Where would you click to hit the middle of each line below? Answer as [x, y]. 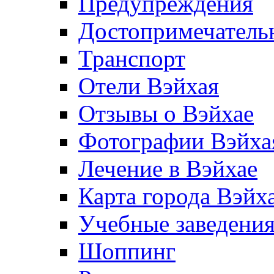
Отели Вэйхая [149, 86]
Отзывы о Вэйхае [166, 113]
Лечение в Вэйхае [168, 168]
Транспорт [132, 58]
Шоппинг [127, 251]
